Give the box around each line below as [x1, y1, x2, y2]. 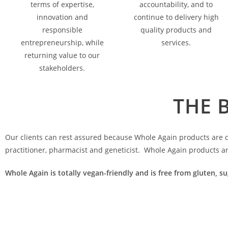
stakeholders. [39, 63, 85, 73]
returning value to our [24, 50, 100, 60]
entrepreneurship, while [20, 38, 104, 47]
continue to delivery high [133, 12, 219, 22]
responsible [42, 25, 82, 35]
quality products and [140, 25, 212, 35]
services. [161, 38, 191, 47]
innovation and [36, 12, 88, 22]
